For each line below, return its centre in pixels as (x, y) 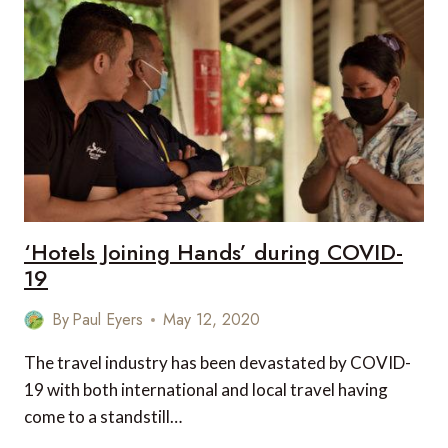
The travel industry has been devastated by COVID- (217, 362)
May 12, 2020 (212, 319)
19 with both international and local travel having (206, 389)
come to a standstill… (103, 416)
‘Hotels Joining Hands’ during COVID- (213, 252)
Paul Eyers (108, 319)
